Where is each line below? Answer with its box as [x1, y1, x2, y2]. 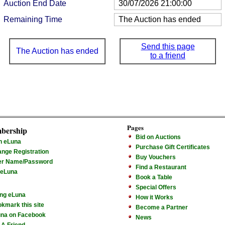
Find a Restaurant [136, 164, 186, 171]
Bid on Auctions [136, 134, 181, 141]
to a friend [150, 51, 185, 60]
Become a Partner [136, 204, 188, 211]
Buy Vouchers [136, 154, 176, 161]
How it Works [136, 194, 173, 201]
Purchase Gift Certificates [136, 144, 210, 151]
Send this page [141, 42, 195, 51]
